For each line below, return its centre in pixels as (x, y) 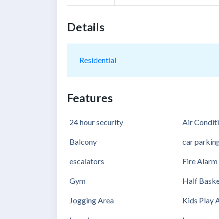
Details (86, 27)
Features (90, 98)
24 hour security (96, 122)
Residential (98, 60)
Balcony (83, 141)
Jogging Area (92, 200)
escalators (87, 161)
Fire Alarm (200, 161)
